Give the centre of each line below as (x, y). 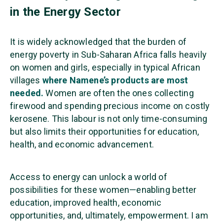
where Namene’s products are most (115, 80)
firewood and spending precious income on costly (110, 106)
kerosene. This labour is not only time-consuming (109, 118)
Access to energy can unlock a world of (89, 177)
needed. (27, 93)
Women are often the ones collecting (120, 93)
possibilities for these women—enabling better (103, 189)
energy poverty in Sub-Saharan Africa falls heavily (108, 54)
